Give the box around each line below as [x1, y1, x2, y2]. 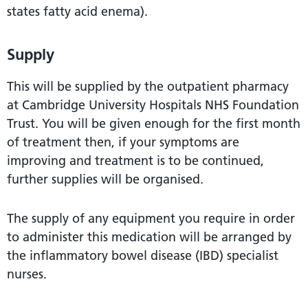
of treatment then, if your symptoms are [7, 133, 239, 150]
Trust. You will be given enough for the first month [7, 115, 300, 131]
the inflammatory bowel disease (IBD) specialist [7, 247, 278, 263]
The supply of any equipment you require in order [7, 210, 295, 226]
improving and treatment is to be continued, [7, 152, 264, 168]
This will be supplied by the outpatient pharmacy [7, 78, 289, 94]
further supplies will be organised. [7, 170, 203, 187]
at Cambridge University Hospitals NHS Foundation [7, 96, 299, 113]
